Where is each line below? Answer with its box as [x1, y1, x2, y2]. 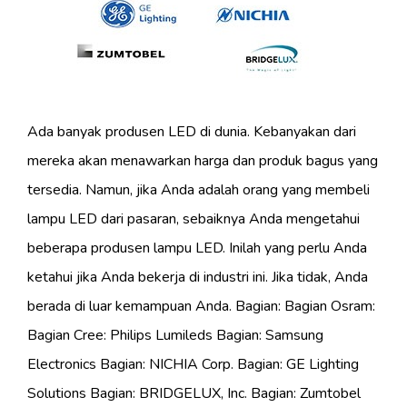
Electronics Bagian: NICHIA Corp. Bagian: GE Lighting [27, 354, 359, 375]
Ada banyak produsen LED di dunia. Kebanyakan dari [27, 122, 356, 143]
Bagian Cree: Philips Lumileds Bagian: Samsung [27, 325, 323, 346]
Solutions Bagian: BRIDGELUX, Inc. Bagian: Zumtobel [27, 383, 361, 404]
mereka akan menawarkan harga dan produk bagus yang [27, 151, 378, 172]
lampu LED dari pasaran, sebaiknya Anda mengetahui [27, 209, 360, 230]
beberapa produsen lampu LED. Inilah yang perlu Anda [27, 238, 367, 259]
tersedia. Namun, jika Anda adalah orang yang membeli [27, 180, 370, 201]
